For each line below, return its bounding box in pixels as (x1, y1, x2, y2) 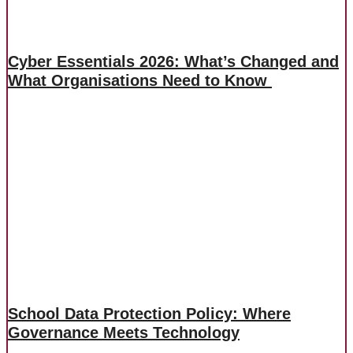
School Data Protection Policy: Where (8, 304, 291, 322)
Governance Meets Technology (8, 323, 240, 341)
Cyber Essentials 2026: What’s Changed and (8, 52, 339, 70)
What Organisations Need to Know (8, 71, 272, 89)
